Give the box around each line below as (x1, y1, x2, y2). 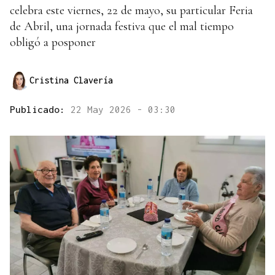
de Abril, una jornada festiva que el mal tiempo (10, 19, 234, 34)
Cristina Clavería (29, 75, 113, 86)
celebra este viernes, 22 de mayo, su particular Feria (10, 3, 253, 18)
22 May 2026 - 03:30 (71, 104, 176, 115)
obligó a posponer (10, 35, 96, 50)
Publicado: (10, 104, 71, 115)
